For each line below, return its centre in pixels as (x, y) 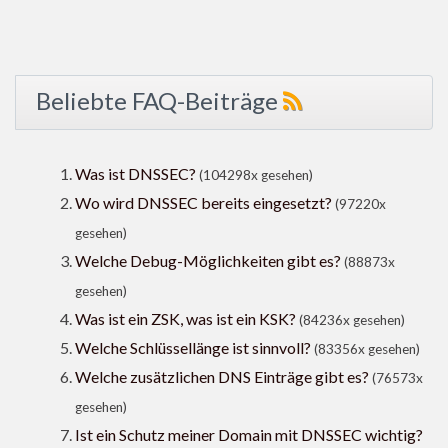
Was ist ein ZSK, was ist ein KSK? (185, 319)
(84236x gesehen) (352, 320)
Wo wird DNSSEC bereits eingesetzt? (203, 203)
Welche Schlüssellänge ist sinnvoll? (193, 348)
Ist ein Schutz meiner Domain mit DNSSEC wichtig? (249, 435)
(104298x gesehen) (256, 175)
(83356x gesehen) (367, 349)
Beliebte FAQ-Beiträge (159, 101)
